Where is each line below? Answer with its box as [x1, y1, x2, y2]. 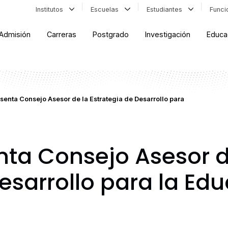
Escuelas [91, 5, 123, 13]
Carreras [47, 30, 77, 39]
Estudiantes [146, 5, 186, 13]
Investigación [145, 30, 191, 39]
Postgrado [93, 30, 129, 39]
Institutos [35, 5, 67, 13]
